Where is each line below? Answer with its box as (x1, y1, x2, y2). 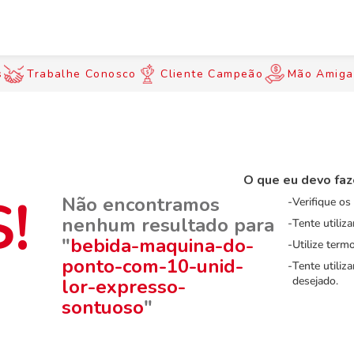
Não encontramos (62, 192, 220, 217)
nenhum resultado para (62, 213, 274, 238)
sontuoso (62, 295, 144, 320)
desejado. (292, 273, 338, 288)
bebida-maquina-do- (70, 233, 254, 258)
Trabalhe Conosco (27, 66, 137, 81)
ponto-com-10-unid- (62, 254, 243, 279)
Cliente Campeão (160, 66, 264, 81)
